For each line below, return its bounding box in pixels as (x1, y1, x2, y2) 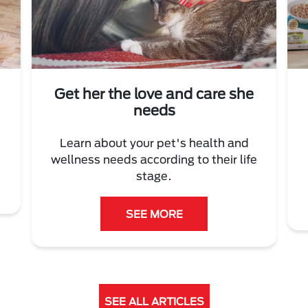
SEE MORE (125, 208, 183, 221)
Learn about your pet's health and (59, 136, 249, 150)
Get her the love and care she (54, 85, 254, 102)
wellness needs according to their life (51, 153, 257, 166)
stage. (136, 169, 172, 183)
